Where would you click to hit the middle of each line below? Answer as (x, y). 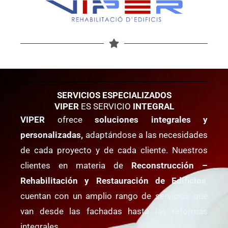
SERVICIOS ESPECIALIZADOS (114, 95)
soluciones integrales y (151, 120)
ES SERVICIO (106, 107)
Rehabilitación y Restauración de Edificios (113, 181)
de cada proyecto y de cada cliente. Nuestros (114, 150)
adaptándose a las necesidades (145, 135)
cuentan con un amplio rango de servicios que (114, 196)
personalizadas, (52, 135)
